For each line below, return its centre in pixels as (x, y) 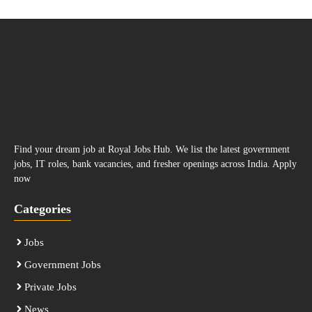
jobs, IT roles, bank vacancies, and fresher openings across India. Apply (155, 164)
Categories (42, 209)
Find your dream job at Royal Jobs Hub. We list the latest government (152, 149)
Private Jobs (50, 287)
